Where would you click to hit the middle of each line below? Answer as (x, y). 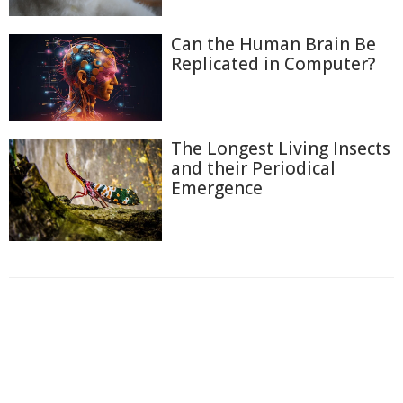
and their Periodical (253, 168)
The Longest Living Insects (281, 148)
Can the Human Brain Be (273, 45)
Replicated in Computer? (273, 64)
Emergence (217, 188)
